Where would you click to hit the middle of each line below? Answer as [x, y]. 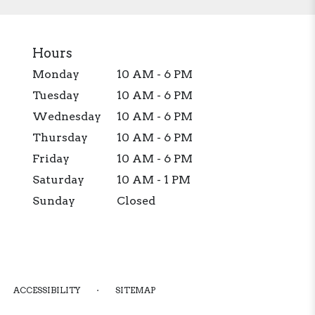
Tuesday [56, 95]
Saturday [58, 179]
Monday [56, 74]
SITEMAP [135, 290]
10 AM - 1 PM [154, 179]
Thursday [60, 137]
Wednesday [67, 116]
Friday [51, 158]
